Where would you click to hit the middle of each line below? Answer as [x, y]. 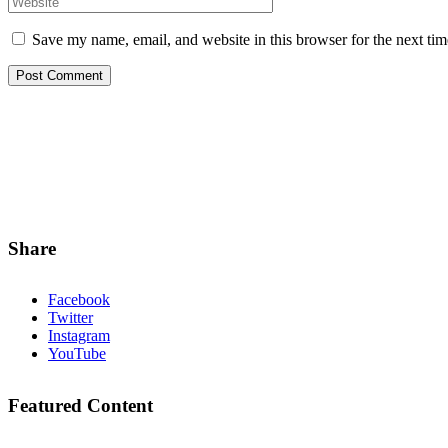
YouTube [77, 354]
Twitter [70, 318]
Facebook [79, 300]
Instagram [79, 336]
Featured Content [80, 406]
